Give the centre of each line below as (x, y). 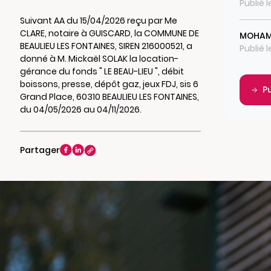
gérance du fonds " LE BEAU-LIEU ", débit (102, 71)
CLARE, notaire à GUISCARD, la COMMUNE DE (109, 33)
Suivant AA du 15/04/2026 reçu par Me (98, 21)
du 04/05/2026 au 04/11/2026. (80, 109)
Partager (40, 150)
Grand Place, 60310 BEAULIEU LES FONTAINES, (109, 97)
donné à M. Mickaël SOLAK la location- (99, 59)
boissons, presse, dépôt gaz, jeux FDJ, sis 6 (109, 84)
